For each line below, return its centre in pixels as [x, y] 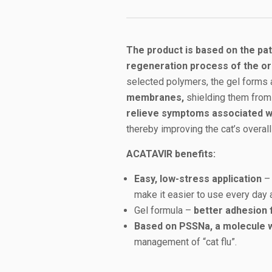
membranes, [155, 97]
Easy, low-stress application [198, 179]
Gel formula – [164, 210]
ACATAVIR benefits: [171, 154]
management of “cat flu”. [185, 242]
